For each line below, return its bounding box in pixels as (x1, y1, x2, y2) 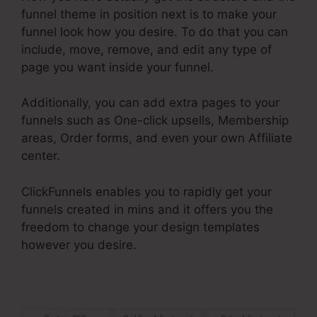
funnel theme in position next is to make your (21, 6, 277, 21)
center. (21, 149, 60, 163)
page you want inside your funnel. (21, 59, 214, 74)
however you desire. (21, 237, 137, 252)
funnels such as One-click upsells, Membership (21, 113, 289, 128)
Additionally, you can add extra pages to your (21, 96, 279, 110)
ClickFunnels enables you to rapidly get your (21, 184, 272, 199)
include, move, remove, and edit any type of (21, 42, 272, 57)
